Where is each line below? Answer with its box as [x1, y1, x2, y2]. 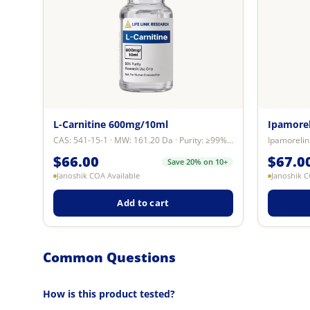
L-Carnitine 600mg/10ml [53, 117, 168, 131]
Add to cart [117, 196, 170, 209]
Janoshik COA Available [57, 170, 140, 181]
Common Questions [43, 248, 176, 266]
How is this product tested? [43, 287, 175, 300]
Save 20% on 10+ [167, 156, 228, 167]
